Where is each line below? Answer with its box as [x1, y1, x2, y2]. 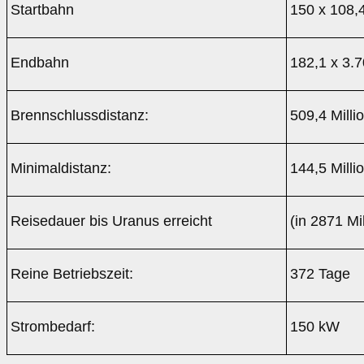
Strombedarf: [10, 318, 95, 336]
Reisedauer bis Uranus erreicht [10, 213, 212, 230]
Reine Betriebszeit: [10, 266, 133, 283]
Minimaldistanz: [10, 160, 111, 177]
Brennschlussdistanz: [10, 107, 149, 124]
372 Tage [289, 266, 350, 283]
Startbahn [10, 2, 74, 19]
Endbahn [10, 54, 69, 71]
